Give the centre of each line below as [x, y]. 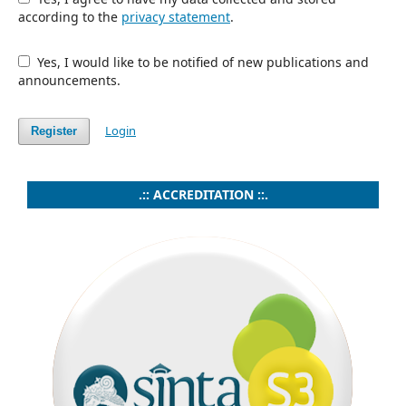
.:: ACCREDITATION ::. [203, 194]
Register [54, 131]
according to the [70, 17]
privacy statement [176, 17]
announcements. [69, 80]
